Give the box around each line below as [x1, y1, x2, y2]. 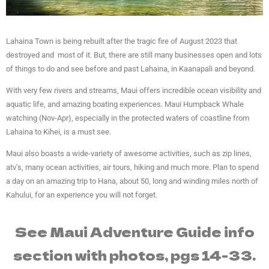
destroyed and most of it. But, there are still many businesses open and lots [6, 50, 262, 60]
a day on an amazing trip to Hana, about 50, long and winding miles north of [6, 177, 258, 186]
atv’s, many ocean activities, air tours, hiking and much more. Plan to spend [6, 163, 259, 172]
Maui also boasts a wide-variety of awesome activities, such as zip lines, [6, 149, 252, 159]
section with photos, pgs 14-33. [13, 245, 256, 265]
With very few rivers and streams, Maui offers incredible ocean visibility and [6, 86, 261, 95]
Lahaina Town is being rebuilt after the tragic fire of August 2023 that [6, 37, 237, 46]
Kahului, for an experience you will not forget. [6, 190, 157, 200]
